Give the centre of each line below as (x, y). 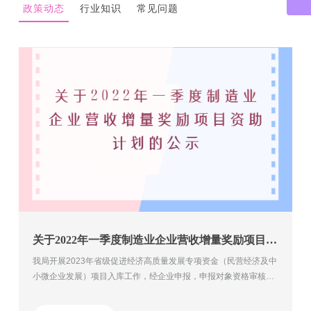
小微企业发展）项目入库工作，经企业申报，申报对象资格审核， (153, 276)
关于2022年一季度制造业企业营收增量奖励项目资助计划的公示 (271, 239)
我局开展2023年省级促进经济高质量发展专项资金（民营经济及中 (154, 261)
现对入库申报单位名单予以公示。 (95, 291)
